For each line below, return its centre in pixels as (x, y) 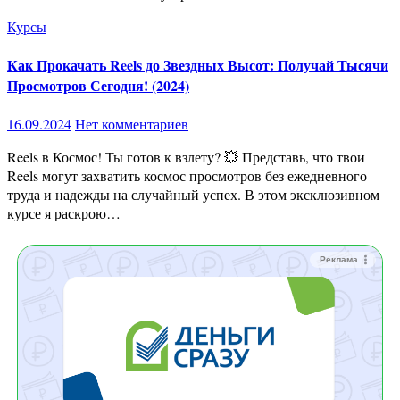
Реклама (339, 260)
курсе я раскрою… (64, 213)
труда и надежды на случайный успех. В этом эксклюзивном (193, 195)
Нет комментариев (132, 124)
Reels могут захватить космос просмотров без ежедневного (187, 176)
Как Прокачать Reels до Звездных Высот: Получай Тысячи (198, 64)
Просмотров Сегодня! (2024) (98, 85)
